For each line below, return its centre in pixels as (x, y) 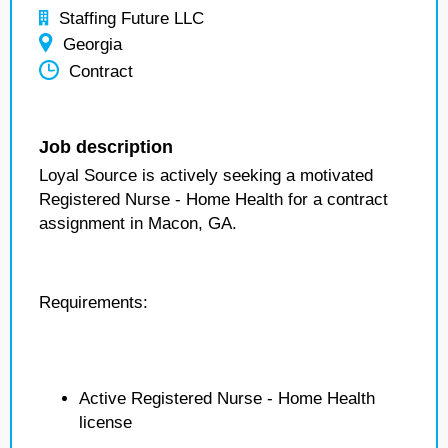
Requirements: (93, 302)
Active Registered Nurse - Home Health (227, 398)
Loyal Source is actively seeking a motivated (206, 175)
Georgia (92, 44)
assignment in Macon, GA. (138, 223)
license (105, 422)
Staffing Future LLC (131, 18)
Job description (106, 147)
